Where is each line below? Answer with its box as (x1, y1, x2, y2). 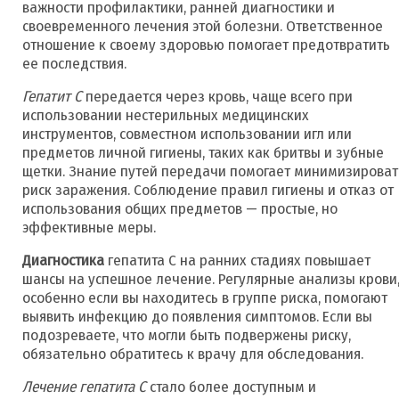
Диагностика (22, 250, 104, 270)
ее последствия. (22, 53, 126, 73)
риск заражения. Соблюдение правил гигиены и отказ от (22, 180, 394, 199)
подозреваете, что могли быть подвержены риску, (22, 325, 351, 345)
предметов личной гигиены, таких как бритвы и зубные (22, 142, 384, 162)
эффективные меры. (22, 217, 156, 237)
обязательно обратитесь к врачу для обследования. (22, 344, 363, 363)
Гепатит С (22, 86, 82, 106)
